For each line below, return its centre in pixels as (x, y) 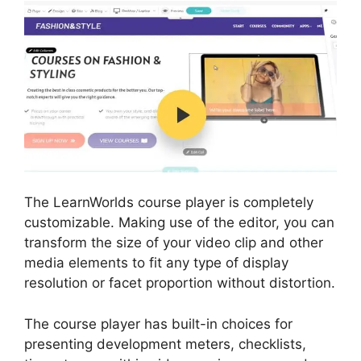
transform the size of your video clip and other (174, 243)
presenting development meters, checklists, (165, 344)
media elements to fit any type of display (156, 263)
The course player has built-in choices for (158, 324)
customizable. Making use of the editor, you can (179, 223)
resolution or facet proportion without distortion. (180, 283)
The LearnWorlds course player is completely (169, 203)
